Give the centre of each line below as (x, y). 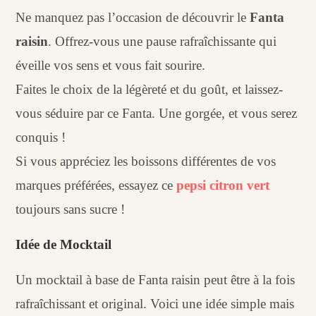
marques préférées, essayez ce (96, 185)
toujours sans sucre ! (71, 209)
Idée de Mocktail (64, 244)
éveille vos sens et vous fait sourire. (111, 65)
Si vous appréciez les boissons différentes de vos (146, 161)
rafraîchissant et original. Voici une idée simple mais (155, 303)
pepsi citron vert (223, 185)
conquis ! (41, 137)
